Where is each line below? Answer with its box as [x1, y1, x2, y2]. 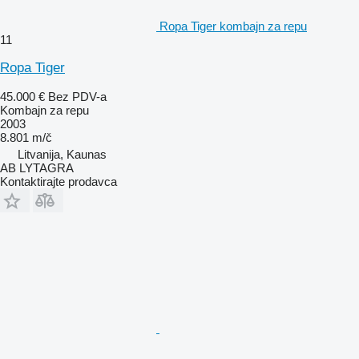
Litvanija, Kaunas [18, 147, 107, 162]
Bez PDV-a [48, 90, 107, 104]
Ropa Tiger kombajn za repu [159, 19, 307, 34]
